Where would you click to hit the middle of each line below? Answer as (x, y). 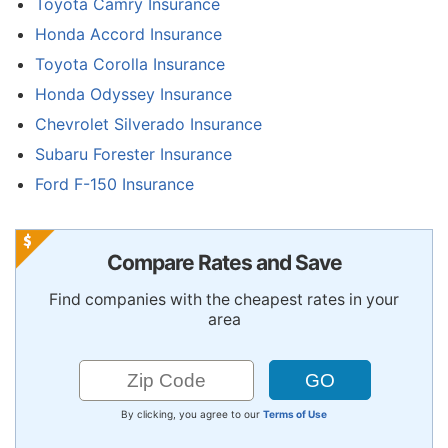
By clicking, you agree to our (192, 413)
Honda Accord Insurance (128, 33)
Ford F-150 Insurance (114, 183)
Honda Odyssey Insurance (133, 93)
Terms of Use (295, 413)
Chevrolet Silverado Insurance (148, 123)
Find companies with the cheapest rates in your (224, 299)
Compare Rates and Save (224, 262)
